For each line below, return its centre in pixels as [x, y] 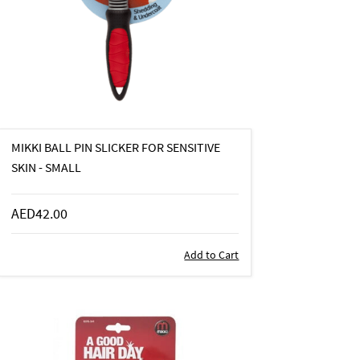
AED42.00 [40, 213]
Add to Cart [212, 254]
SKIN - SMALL [47, 167]
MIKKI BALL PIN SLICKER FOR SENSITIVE [116, 147]
